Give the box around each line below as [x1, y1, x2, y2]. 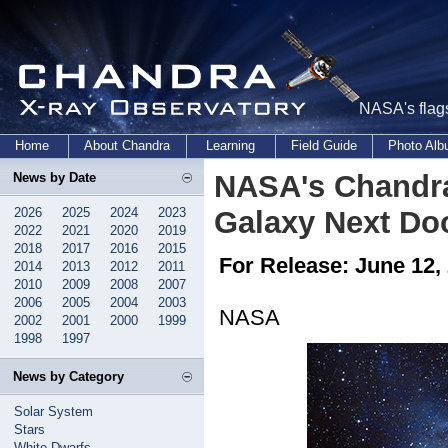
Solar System [14, 404, 93, 419]
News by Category [13, 369, 124, 384]
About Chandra [84, 138, 171, 153]
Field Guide [291, 138, 357, 153]
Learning [206, 138, 256, 153]
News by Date [13, 170, 96, 185]
